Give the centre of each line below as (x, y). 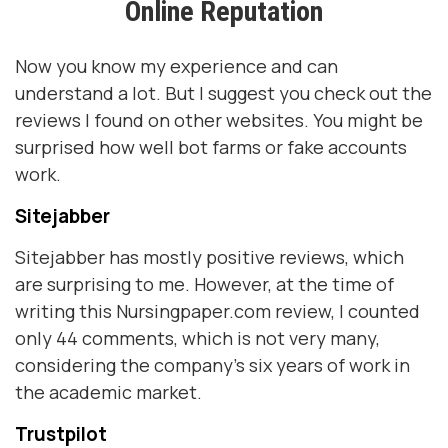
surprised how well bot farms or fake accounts (211, 147)
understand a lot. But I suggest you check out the (223, 93)
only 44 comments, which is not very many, (197, 338)
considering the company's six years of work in (212, 365)
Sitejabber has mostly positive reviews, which (209, 257)
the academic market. (108, 392)
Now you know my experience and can (176, 66)
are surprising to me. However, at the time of (204, 284)
